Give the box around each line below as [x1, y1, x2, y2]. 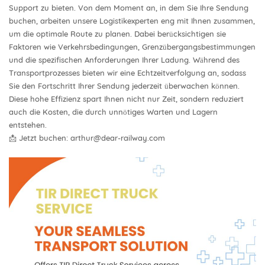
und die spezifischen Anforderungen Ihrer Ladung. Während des [9, 54, 240, 64]
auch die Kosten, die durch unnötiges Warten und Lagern [9, 106, 218, 117]
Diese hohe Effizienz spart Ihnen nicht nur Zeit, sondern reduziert [9, 93, 244, 104]
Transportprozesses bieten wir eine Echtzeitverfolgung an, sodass [9, 67, 246, 77]
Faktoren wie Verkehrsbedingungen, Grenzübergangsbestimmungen [9, 41, 256, 51]
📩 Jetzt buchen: [9, 132, 70, 143]
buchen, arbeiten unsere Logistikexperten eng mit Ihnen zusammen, [9, 15, 255, 25]
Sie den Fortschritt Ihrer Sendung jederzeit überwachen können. [9, 80, 240, 91]
